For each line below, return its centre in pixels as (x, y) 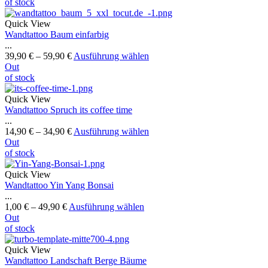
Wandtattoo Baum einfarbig (57, 35)
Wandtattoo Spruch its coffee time (68, 110)
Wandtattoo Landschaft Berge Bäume (76, 261)
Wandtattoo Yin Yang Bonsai (59, 185)
